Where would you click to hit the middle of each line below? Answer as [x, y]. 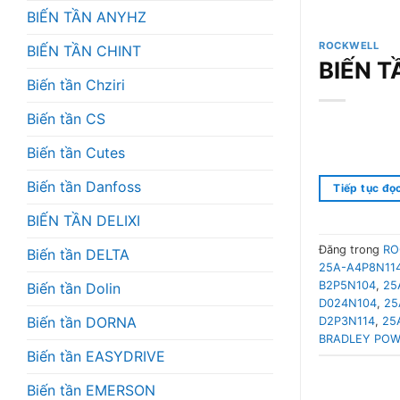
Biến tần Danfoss [84, 186]
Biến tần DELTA [78, 254]
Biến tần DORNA [82, 322]
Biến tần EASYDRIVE [96, 356]
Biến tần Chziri [76, 84]
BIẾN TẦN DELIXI [83, 220]
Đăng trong [351, 249]
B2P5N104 [347, 285]
